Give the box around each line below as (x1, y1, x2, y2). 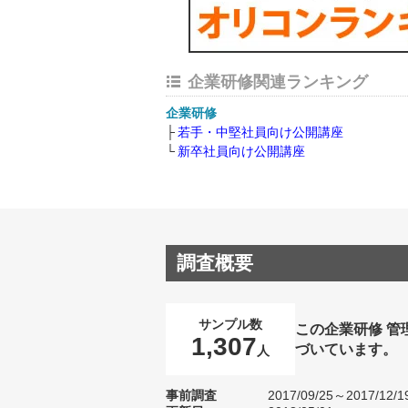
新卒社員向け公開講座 (178, 144, 305, 158)
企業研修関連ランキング (188, 73, 368, 91)
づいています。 (295, 340, 398, 357)
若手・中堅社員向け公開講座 (178, 125, 343, 139)
